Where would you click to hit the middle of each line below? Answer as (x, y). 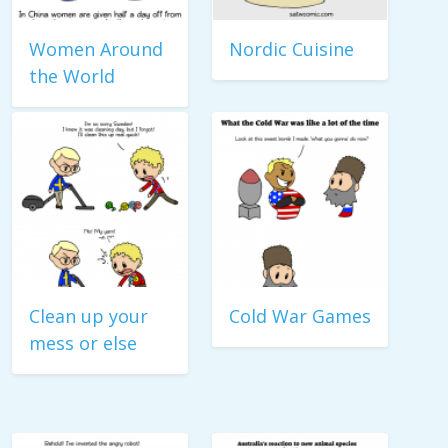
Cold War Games (300, 316)
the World (72, 76)
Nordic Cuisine (291, 49)
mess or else (83, 343)
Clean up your (88, 316)
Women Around (96, 49)
